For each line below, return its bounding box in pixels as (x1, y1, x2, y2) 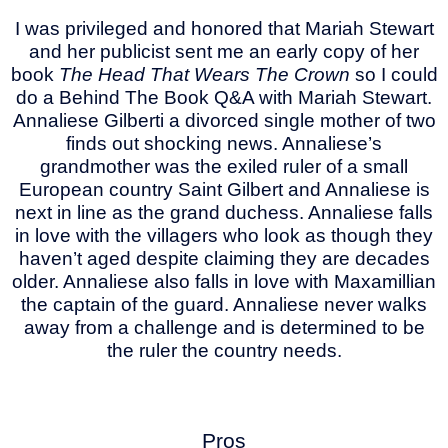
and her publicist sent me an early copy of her (29, 40, 419, 62)
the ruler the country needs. (106, 339, 342, 361)
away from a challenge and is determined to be (23, 316, 425, 338)
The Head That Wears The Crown (58, 63, 355, 85)
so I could (354, 63, 438, 85)
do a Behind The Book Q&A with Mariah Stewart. (16, 86, 432, 108)
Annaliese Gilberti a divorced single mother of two (12, 109, 436, 131)
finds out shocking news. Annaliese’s (66, 132, 382, 154)
